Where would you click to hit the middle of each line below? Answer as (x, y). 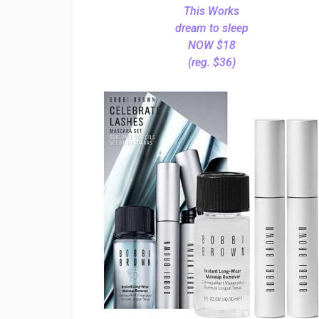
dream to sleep (211, 28)
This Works (211, 11)
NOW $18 (211, 45)
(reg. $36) (211, 62)
